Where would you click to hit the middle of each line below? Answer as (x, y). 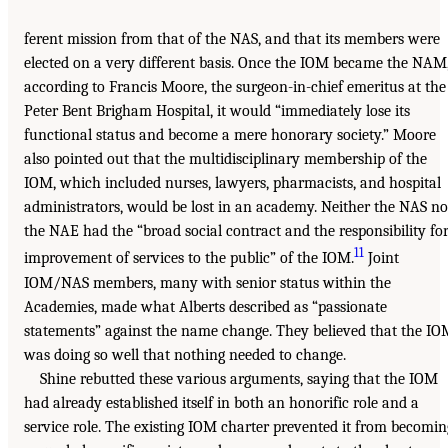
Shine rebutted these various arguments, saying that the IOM (239, 378)
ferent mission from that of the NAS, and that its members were (232, 39)
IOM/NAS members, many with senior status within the (207, 282)
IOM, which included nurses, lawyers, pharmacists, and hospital (232, 183)
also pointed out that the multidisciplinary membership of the (225, 159)
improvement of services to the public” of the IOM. (189, 258)
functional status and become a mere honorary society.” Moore (230, 135)
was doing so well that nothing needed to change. (185, 354)
